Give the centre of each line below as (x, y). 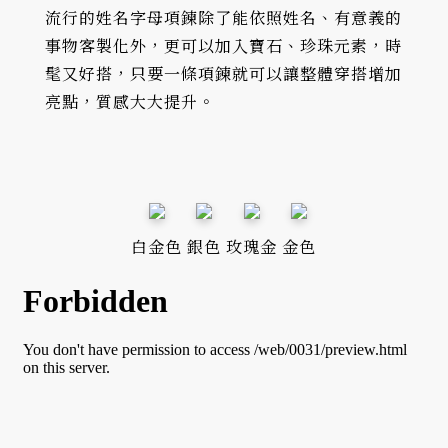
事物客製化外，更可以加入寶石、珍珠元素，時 (223, 46)
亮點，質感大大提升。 (130, 102)
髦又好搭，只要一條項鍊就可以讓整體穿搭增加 (223, 74)
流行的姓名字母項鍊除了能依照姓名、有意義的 (223, 18)
